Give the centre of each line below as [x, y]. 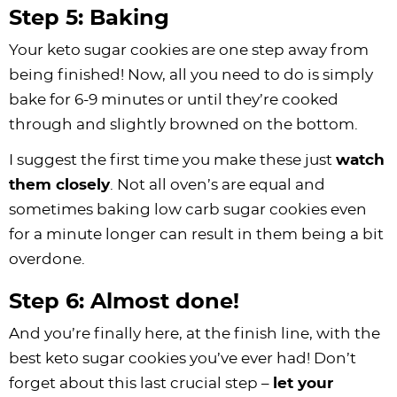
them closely [59, 184]
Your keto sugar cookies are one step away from [189, 50]
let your [303, 383]
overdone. [47, 259]
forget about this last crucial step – [141, 383]
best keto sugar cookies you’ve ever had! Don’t [183, 358]
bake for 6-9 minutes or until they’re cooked [174, 99]
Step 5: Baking [89, 18]
